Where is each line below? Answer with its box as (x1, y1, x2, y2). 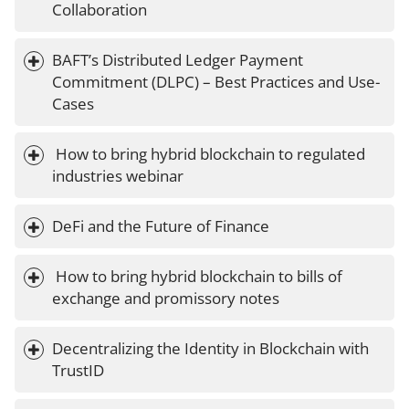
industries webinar (52, 165, 184, 187)
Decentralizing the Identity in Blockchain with (52, 338, 372, 360)
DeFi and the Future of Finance (52, 215, 269, 237)
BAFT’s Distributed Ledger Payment (52, 49, 307, 71)
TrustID (52, 360, 104, 382)
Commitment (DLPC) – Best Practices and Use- (52, 71, 380, 93)
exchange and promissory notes (52, 288, 279, 309)
